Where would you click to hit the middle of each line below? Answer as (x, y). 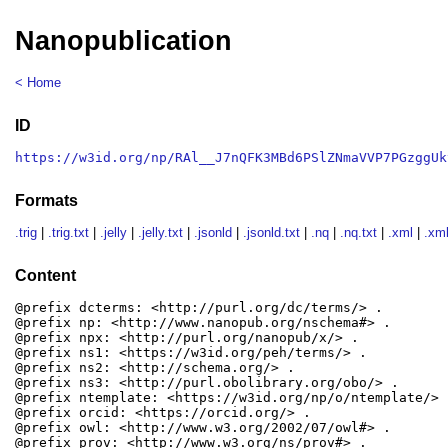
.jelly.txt (161, 233)
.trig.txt (69, 233)
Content (46, 275)
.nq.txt (359, 233)
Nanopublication (124, 41)
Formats (47, 200)
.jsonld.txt (272, 233)
